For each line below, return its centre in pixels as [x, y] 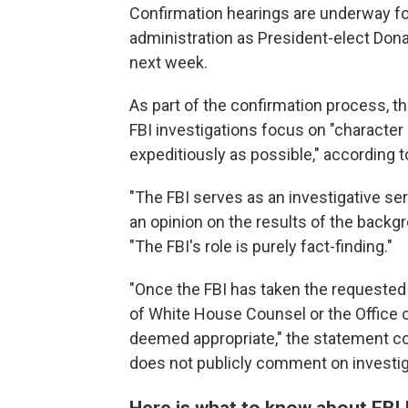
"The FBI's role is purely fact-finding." [261, 246]
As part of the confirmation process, [259, 105]
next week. [168, 62]
